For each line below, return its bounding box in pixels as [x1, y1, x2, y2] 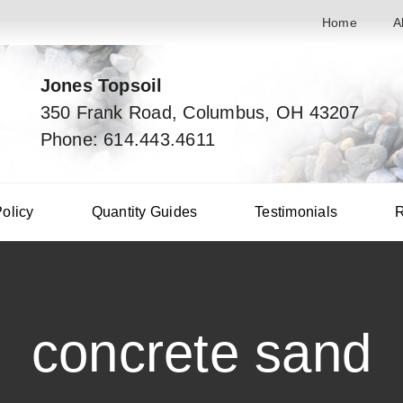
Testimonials [255, 204, 338, 219]
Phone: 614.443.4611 [40, 129, 216, 149]
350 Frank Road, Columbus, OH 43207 [40, 102, 360, 122]
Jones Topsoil [40, 75, 163, 95]
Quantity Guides [91, 204, 198, 219]
